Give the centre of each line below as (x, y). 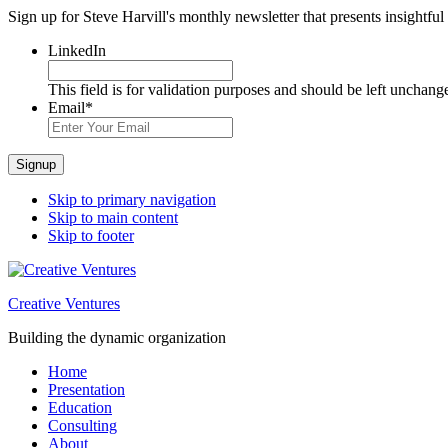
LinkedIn (77, 50)
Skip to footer (91, 235)
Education (80, 407)
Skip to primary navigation (132, 199)
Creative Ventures (64, 303)
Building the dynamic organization (117, 337)
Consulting (82, 425)
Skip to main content (113, 217)
